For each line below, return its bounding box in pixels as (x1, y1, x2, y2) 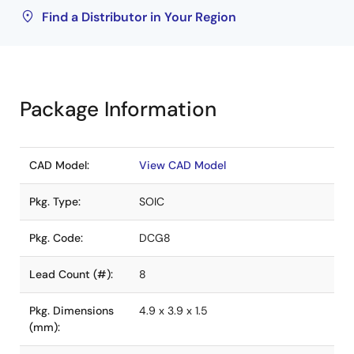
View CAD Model (139, 158, 226, 172)
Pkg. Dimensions (29, 303, 114, 318)
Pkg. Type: (29, 194, 81, 209)
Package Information (20, 96, 217, 122)
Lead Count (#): (29, 267, 113, 281)
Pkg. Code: (29, 231, 83, 245)
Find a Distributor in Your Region (42, 9, 236, 25)
